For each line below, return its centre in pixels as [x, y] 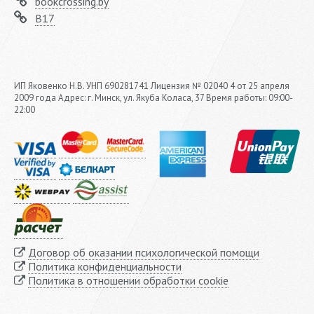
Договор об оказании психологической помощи [144, 252]
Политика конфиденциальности [105, 266]
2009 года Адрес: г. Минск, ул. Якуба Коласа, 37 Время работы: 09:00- [153, 98]
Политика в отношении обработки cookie [128, 280]
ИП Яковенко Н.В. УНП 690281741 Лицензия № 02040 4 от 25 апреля [152, 86]
